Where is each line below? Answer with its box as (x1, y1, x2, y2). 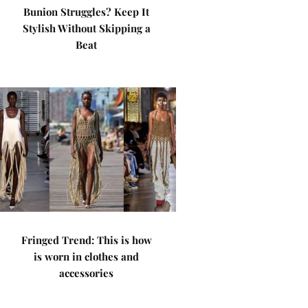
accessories (59, 266, 114, 280)
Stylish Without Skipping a (22, 21, 151, 35)
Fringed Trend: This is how (21, 233, 152, 247)
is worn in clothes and (34, 250, 140, 263)
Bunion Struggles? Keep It (23, 5, 150, 19)
